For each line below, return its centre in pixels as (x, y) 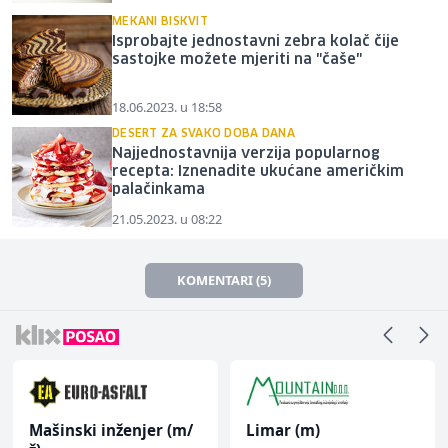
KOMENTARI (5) (224, 279)
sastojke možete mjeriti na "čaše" (237, 59)
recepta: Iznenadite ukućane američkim (258, 171)
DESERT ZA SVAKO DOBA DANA (203, 133)
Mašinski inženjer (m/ (111, 429)
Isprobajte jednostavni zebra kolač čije (255, 41)
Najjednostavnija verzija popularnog (246, 153)
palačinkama (158, 189)
